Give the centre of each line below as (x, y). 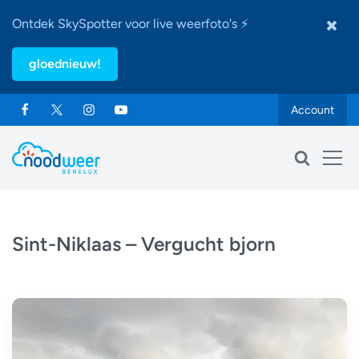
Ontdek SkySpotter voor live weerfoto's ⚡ (130, 24)
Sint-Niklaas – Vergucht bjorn (144, 244)
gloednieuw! (65, 64)
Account (313, 110)
